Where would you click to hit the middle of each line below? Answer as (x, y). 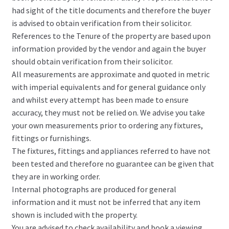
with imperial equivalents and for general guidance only (108, 87)
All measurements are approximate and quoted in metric (110, 74)
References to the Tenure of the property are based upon (111, 36)
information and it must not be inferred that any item (106, 202)
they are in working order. (56, 176)
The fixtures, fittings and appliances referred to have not (111, 151)
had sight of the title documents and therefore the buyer (111, 10)
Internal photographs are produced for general (94, 189)
